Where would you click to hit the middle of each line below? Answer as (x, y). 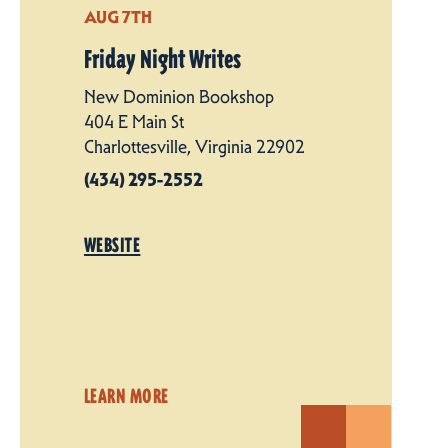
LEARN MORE (126, 395)
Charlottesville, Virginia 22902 (194, 146)
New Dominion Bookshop (179, 96)
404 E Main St (134, 121)
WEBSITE (112, 244)
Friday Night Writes (162, 59)
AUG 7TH (118, 16)
